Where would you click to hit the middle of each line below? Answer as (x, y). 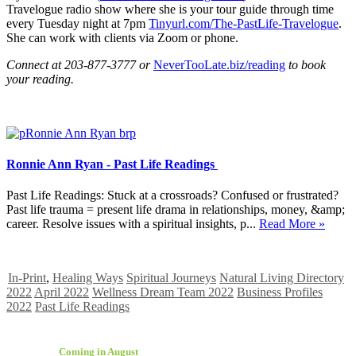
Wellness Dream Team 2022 (163, 292)
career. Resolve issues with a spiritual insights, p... (133, 224)
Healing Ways (88, 278)
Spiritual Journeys (171, 278)
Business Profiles (280, 292)
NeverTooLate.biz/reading (219, 64)
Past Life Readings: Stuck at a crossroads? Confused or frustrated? (172, 195)
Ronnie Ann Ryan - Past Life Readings (112, 164)
